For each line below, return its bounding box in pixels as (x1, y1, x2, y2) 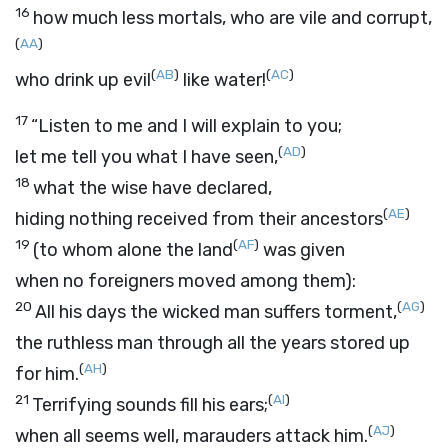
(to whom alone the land (33, 239, 233, 261)
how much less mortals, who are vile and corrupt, (33, 7, 432, 29)
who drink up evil (15, 69, 151, 91)
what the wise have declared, (33, 177, 272, 199)
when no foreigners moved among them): (15, 270, 356, 292)
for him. (15, 363, 79, 385)
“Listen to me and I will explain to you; (31, 115, 342, 137)
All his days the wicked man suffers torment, (35, 301, 397, 323)
